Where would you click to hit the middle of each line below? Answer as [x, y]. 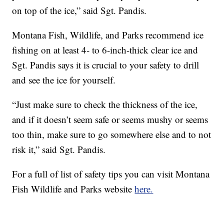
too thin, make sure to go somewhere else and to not [112, 134]
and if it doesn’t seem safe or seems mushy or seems [110, 119]
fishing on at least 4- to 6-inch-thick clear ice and [105, 50]
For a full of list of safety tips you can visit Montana [111, 174]
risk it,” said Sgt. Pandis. [59, 149]
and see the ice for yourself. [64, 80]
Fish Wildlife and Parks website [73, 189]
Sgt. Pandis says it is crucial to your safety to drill [106, 65]
